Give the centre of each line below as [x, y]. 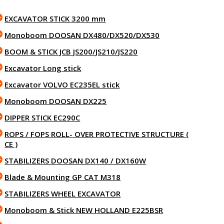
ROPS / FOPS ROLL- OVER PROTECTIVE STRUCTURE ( [97, 134]
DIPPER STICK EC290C [42, 117]
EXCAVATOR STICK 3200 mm [55, 18]
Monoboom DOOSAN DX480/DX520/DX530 [82, 35]
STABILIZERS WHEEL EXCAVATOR [63, 193]
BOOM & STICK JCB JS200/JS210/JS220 [71, 51]
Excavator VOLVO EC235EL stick [62, 84]
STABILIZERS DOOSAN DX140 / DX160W [75, 160]
